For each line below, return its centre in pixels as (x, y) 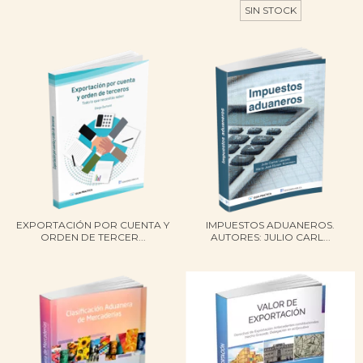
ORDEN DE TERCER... (93, 237)
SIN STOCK (270, 11)
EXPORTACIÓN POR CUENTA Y (93, 225)
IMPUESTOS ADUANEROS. (270, 225)
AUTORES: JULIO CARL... (270, 237)
